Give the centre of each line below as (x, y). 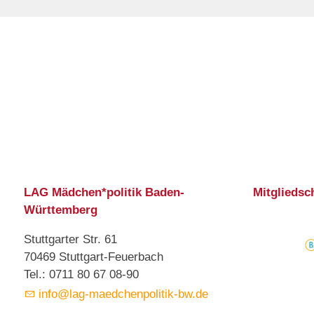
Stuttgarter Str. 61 (70, 240)
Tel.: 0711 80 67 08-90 (81, 275)
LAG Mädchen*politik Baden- (104, 193)
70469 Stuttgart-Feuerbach (94, 257)
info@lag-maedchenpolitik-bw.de (127, 294)
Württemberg (61, 210)
